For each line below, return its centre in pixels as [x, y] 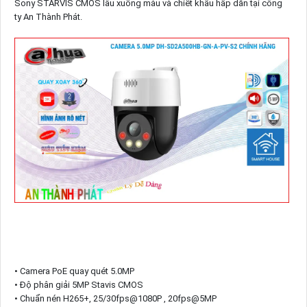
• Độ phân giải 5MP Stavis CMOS [78, 284]
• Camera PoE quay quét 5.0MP [74, 271]
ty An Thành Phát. [48, 16]
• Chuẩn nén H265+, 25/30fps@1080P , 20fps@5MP [115, 298]
